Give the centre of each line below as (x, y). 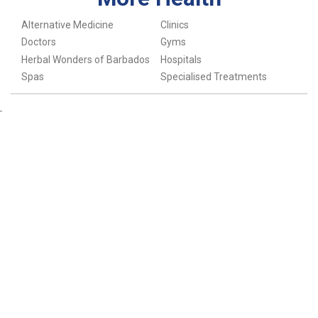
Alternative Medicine (67, 24)
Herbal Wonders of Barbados (85, 59)
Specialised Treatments (213, 77)
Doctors (38, 42)
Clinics (174, 24)
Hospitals (181, 59)
